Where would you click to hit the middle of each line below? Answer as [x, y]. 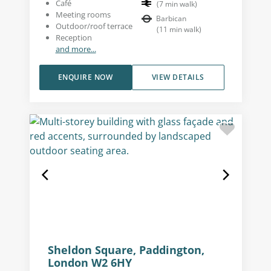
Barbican [171, 19]
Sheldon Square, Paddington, [126, 250]
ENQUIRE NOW [85, 77]
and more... [76, 49]
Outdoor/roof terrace [94, 26]
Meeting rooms [83, 15]
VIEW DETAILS [178, 77]
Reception [73, 38]
